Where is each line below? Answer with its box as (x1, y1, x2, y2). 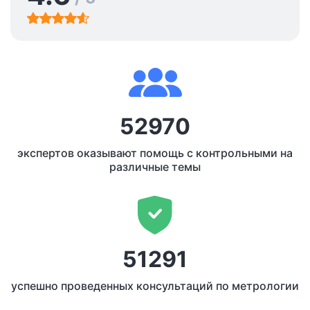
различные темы (109, 160, 201, 174)
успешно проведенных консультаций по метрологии (11, 279, 299, 293)
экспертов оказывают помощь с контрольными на (17, 146, 293, 161)
